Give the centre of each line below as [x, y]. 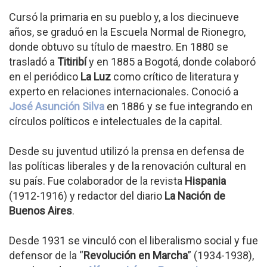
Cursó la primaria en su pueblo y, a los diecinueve [124, 17]
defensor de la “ [46, 255]
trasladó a [33, 62]
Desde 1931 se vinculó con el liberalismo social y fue [133, 240]
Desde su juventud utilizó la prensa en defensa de [127, 151]
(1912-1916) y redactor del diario [87, 196]
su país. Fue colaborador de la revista [97, 181]
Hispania [205, 181]
